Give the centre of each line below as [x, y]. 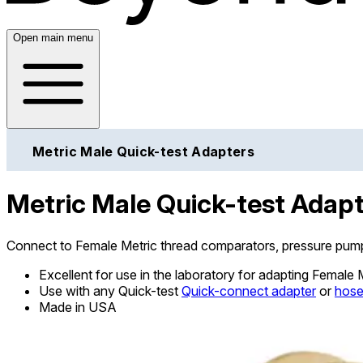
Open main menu [53, 37]
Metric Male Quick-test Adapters [143, 151]
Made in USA [78, 307]
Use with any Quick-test [110, 290]
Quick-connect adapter [249, 290]
